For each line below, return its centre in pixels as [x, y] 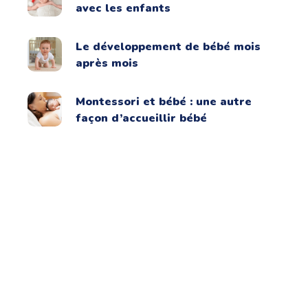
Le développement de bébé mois [168, 46]
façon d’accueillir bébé [142, 118]
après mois [107, 63]
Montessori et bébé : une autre [164, 101]
